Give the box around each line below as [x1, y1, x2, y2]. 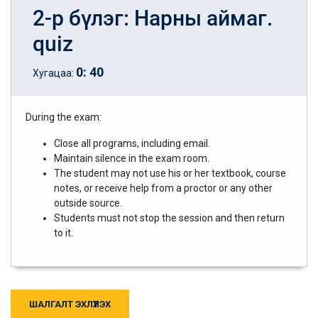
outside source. [54, 197, 122, 209]
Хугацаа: [33, 67, 76, 79]
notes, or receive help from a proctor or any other [54, 182, 273, 194]
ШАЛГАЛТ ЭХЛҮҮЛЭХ [29, 298, 111, 309]
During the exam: [26, 111, 102, 123]
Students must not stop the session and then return [54, 212, 285, 224]
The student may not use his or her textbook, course [54, 167, 286, 179]
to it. [54, 226, 73, 238]
